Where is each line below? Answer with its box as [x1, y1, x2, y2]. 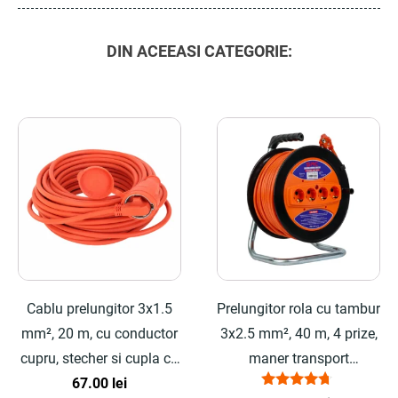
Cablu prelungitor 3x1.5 [27, 300, 172, 317]
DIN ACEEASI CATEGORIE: [106, 42, 292, 60]
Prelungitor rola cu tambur [217, 300, 380, 317]
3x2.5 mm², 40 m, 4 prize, [219, 325, 378, 342]
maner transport [248, 350, 349, 367]
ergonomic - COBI [244, 375, 353, 392]
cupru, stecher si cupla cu [20, 350, 179, 367]
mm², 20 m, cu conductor [21, 325, 178, 342]
